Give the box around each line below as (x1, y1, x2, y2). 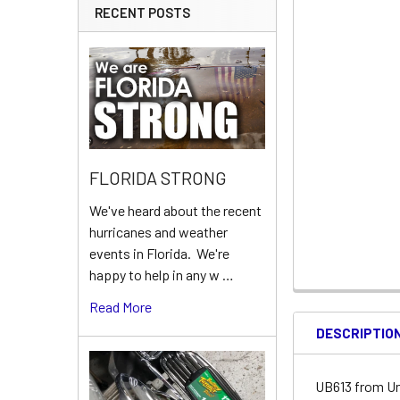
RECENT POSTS (95, 4, 190, 21)
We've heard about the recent (89, 202, 262, 220)
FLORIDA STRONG (89, 167, 227, 189)
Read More (89, 298, 152, 316)
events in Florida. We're (89, 245, 229, 262)
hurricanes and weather (89, 223, 228, 241)
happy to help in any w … (89, 266, 234, 284)
